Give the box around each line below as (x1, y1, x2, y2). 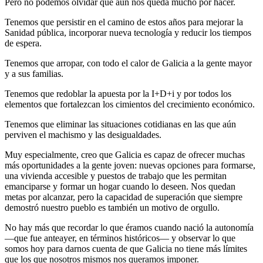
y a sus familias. (5, 68, 63, 79)
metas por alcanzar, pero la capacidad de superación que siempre (5, 191, 242, 202)
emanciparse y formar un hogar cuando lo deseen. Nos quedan (5, 181, 235, 191)
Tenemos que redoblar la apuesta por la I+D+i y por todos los (5, 88, 231, 99)
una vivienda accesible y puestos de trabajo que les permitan (5, 170, 227, 181)
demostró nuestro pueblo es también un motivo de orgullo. (5, 202, 220, 213)
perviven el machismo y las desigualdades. (5, 129, 161, 140)
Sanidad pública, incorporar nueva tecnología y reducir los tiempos (5, 27, 251, 38)
